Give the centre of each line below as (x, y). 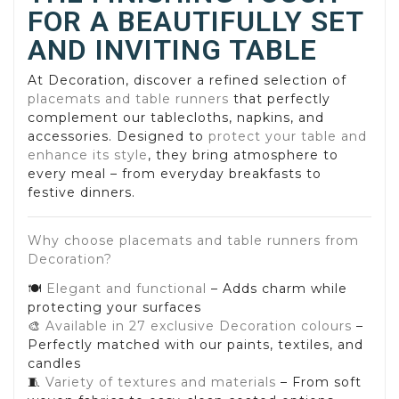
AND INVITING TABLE (172, 50)
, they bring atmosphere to (243, 155)
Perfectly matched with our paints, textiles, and (195, 344)
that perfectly (280, 99)
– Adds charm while (277, 288)
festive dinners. (81, 193)
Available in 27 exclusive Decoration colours (199, 326)
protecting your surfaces (114, 307)
